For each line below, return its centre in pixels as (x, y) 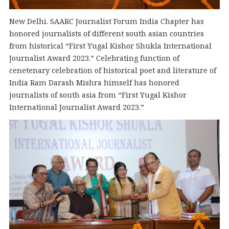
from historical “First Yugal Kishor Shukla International (110, 46)
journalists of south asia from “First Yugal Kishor (98, 95)
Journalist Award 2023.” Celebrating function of (94, 58)
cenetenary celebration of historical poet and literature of (112, 71)
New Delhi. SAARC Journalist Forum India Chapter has (106, 21)
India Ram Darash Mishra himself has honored (94, 83)
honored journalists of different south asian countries (106, 34)
